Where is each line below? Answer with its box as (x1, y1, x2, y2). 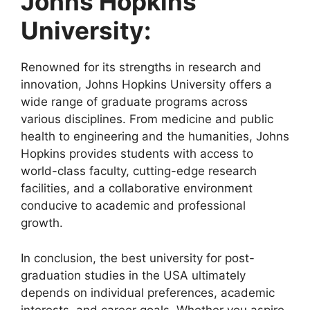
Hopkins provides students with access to (21, 147, 253, 161)
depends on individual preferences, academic (21, 285, 275, 300)
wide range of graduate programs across (21, 95, 248, 109)
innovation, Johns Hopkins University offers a (21, 77, 272, 92)
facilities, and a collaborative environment (21, 181, 253, 196)
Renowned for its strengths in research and (21, 60, 262, 75)
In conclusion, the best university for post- (21, 250, 255, 265)
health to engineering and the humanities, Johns (21, 129, 289, 144)
